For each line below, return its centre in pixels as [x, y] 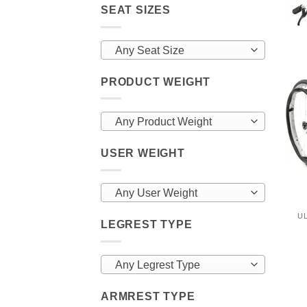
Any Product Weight [163, 122]
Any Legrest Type [157, 265]
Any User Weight [156, 193]
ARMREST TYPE [148, 296]
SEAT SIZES [136, 10]
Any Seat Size [149, 50]
